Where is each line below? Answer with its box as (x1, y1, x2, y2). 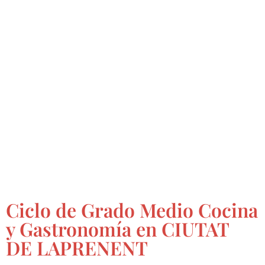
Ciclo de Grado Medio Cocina (6, 196, 258, 222)
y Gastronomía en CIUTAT (6, 215, 229, 241)
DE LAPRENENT (6, 234, 148, 260)
